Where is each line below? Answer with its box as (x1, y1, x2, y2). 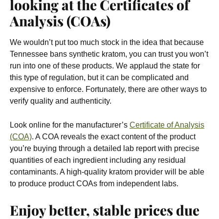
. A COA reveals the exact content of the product (32, 132, 196, 141)
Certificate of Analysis (130, 121, 204, 129)
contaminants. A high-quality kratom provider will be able (10, 168, 204, 176)
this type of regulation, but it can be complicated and (10, 73, 189, 82)
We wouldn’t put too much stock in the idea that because (10, 38, 204, 46)
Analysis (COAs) (10, 12, 110, 30)
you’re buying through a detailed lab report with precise (10, 144, 199, 153)
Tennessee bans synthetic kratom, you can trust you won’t (10, 50, 208, 58)
